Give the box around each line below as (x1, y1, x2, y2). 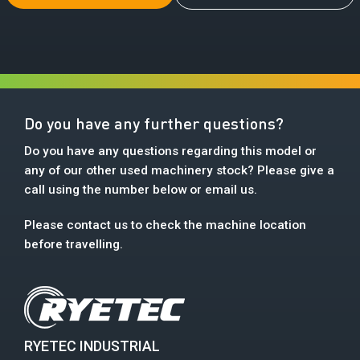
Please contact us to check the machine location (24, 218, 306, 233)
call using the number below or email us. (24, 182, 257, 198)
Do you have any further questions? (24, 112, 284, 134)
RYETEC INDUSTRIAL (24, 337, 160, 355)
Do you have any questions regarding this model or (24, 144, 317, 159)
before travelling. (24, 237, 123, 252)
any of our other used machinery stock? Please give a (24, 163, 334, 178)
